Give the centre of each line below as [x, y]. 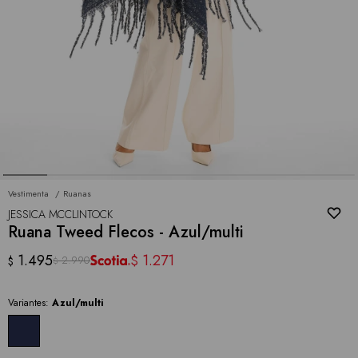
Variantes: [30, 302]
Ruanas [77, 193]
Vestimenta [28, 193]
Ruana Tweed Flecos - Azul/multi [126, 232]
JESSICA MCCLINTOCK [60, 214]
